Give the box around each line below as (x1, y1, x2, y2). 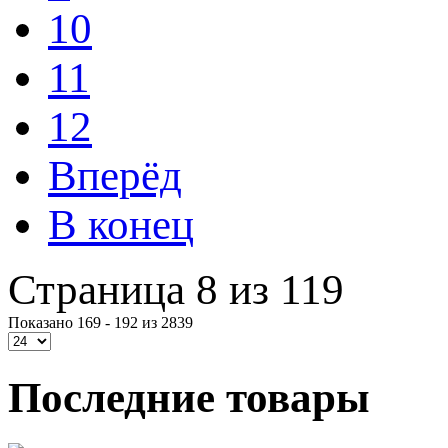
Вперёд (48, 152, 182, 200)
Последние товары (8, 373, 370, 421)
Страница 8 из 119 (8, 266, 344, 314)
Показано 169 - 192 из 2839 (8, 314, 193, 332)
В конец (48, 201, 194, 249)
